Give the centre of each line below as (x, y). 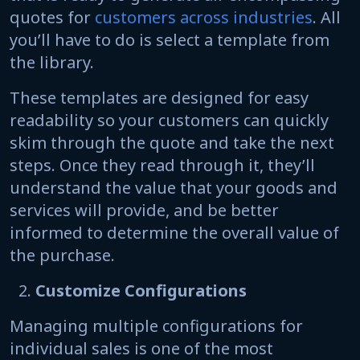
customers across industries (202, 17)
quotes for (50, 17)
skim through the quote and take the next (172, 142)
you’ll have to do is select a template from (170, 39)
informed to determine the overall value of (174, 232)
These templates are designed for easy (159, 97)
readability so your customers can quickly (169, 120)
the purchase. (66, 255)
